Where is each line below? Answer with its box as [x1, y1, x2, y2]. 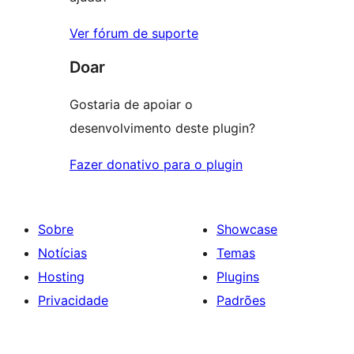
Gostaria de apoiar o [70, 96, 193, 113]
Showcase [217, 221, 277, 238]
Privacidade [38, 292, 108, 309]
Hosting [38, 269, 85, 285]
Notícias [38, 245, 87, 262]
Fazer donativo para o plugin [70, 156, 243, 173]
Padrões [217, 292, 265, 309]
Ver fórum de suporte [70, 25, 198, 42]
